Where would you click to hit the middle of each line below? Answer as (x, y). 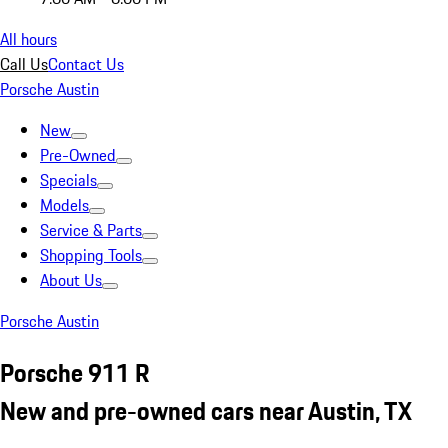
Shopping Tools (91, 255)
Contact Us (86, 64)
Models (64, 205)
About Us (71, 280)
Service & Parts (91, 230)
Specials (68, 180)
